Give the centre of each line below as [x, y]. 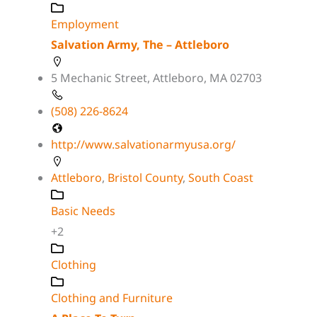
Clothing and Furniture [112, 298]
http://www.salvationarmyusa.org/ [143, 144]
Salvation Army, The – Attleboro [140, 44]
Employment [85, 24]
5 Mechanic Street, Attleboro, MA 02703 [156, 77]
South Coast [221, 177]
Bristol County [145, 177]
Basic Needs [83, 211]
